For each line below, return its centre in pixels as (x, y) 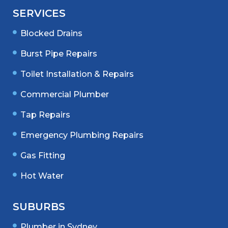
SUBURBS (39, 207)
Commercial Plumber (65, 95)
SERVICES (39, 13)
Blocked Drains (51, 34)
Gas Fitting (43, 156)
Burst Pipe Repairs (59, 54)
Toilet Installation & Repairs (77, 74)
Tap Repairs (45, 115)
